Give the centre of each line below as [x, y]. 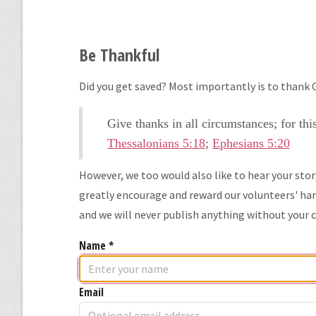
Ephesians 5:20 [251, 143]
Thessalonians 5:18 [157, 143]
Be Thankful [119, 55]
